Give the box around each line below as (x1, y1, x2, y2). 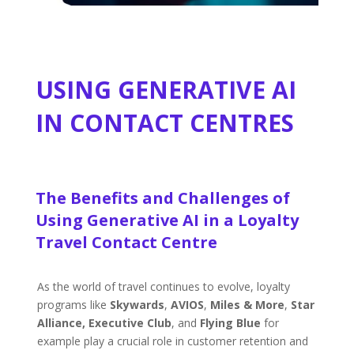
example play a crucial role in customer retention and (36, 333, 308, 349)
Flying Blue (199, 315, 261, 331)
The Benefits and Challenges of (35, 187, 290, 209)
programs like (36, 297, 110, 313)
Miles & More (209, 297, 284, 313)
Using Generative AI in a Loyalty (35, 209, 299, 232)
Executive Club (88, 315, 171, 331)
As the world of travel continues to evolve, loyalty (36, 279, 290, 295)
